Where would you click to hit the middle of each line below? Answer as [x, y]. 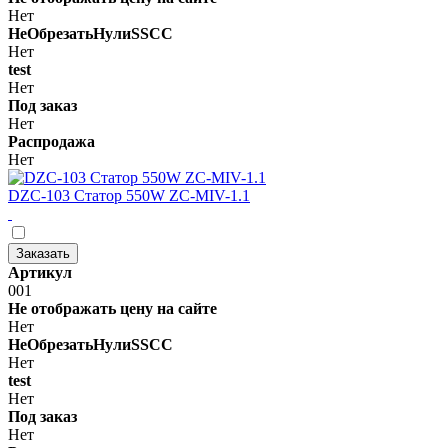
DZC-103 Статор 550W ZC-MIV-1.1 [129, 195]
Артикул [40, 272]
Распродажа [51, 141]
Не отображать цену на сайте [112, 308]
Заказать [43, 253]
